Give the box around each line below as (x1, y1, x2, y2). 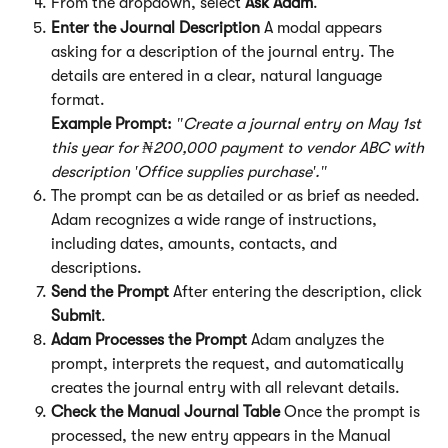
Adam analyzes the (247, 330, 388, 349)
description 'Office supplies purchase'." (51, 162, 327, 181)
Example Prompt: (51, 114, 172, 133)
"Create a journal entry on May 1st (176, 114, 425, 133)
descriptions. (51, 258, 142, 277)
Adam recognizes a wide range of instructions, (51, 210, 381, 229)
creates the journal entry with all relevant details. (51, 378, 400, 397)
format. (51, 90, 105, 109)
